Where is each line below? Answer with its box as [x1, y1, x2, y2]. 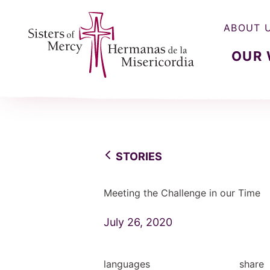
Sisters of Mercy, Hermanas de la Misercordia [28, 80, 235, 92]
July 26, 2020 [104, 216, 172, 228]
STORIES [116, 150, 162, 163]
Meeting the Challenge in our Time [104, 187, 260, 199]
